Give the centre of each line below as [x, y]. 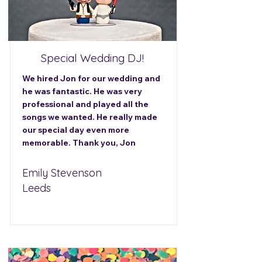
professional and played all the [85, 104]
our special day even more [76, 130]
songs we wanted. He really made [90, 117]
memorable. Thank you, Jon [79, 143]
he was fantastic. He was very [82, 91]
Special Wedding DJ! [92, 58]
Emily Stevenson [62, 173]
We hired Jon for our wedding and [91, 78]
